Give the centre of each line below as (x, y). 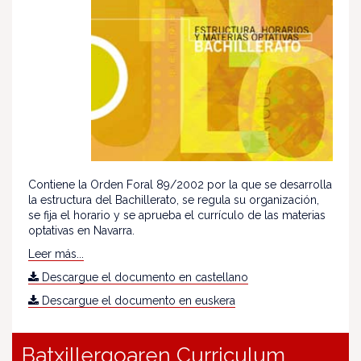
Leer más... (56, 254)
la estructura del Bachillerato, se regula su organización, (174, 200)
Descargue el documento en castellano (143, 278)
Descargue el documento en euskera (137, 301)
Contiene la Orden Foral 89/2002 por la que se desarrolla (180, 185)
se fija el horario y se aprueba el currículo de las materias (177, 216)
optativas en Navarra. (81, 231)
